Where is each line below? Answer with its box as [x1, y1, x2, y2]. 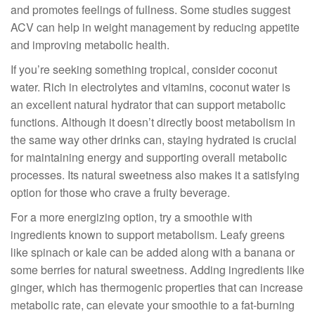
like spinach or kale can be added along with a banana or [11, 244, 295, 260]
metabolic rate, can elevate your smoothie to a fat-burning [11, 297, 295, 313]
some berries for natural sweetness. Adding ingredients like [11, 262, 304, 278]
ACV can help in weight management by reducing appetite [11, 19, 300, 35]
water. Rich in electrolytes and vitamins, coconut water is [11, 79, 290, 95]
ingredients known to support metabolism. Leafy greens [11, 226, 285, 243]
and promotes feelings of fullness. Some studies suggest [11, 1, 290, 18]
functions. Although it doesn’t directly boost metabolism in [11, 114, 295, 130]
